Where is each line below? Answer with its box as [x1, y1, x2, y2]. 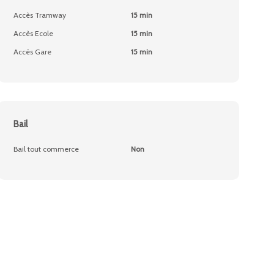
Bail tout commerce [13, 144, 80, 154]
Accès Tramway [13, 10, 67, 20]
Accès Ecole [13, 29, 54, 38]
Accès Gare [13, 47, 52, 56]
